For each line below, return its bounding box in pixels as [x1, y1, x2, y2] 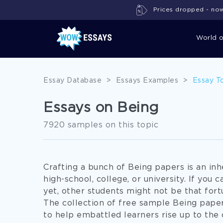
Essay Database [43, 78, 102, 84]
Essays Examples [115, 78, 178, 84]
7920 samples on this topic [43, 121, 158, 129]
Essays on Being [43, 102, 159, 114]
